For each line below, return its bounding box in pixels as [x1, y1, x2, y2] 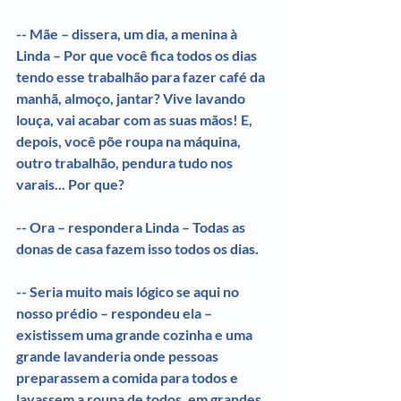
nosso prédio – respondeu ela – [16, 303, 215, 321]
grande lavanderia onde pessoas [16, 346, 221, 364]
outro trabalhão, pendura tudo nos [16, 153, 235, 171]
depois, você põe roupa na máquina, [16, 132, 243, 149]
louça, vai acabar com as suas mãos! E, [16, 110, 255, 128]
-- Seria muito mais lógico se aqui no [16, 282, 242, 300]
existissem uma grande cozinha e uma [16, 325, 255, 343]
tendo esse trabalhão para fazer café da [16, 67, 268, 85]
